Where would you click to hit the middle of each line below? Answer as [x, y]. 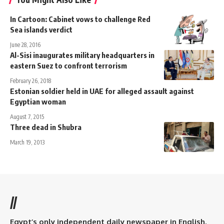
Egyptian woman [38, 101]
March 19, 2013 [27, 142]
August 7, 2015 [27, 116]
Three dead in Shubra [46, 127]
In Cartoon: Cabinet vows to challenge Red [80, 19]
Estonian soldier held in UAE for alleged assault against [102, 91]
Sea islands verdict [41, 29]
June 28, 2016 [25, 44]
